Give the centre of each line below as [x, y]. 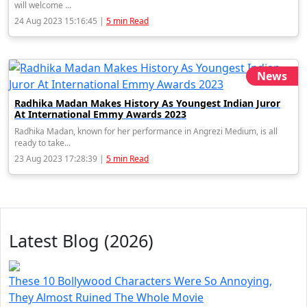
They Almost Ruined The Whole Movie [106, 298]
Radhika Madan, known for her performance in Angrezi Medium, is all [146, 132]
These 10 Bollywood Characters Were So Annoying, [140, 281]
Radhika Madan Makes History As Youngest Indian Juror [147, 103]
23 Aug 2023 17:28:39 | [60, 159]
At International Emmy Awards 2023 [100, 114]
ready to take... [42, 143]
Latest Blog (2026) [81, 241]
